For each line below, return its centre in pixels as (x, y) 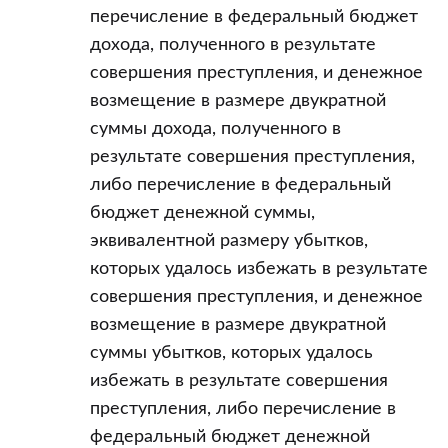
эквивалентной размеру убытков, (229, 241)
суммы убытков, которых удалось (231, 353)
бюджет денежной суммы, (202, 213)
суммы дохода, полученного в (215, 129)
